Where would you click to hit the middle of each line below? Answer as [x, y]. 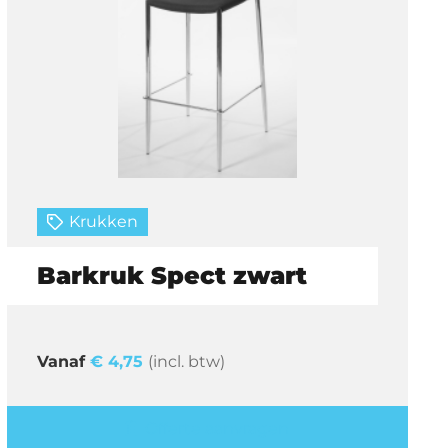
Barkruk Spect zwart [171, 275]
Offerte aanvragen [217, 428]
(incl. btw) [186, 361]
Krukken [104, 221]
